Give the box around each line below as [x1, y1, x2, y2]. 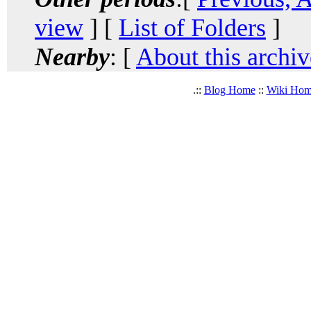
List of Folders [119, 13, 266, 42]
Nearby [35, 42, 110, 71]
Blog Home [203, 83, 255, 96]
